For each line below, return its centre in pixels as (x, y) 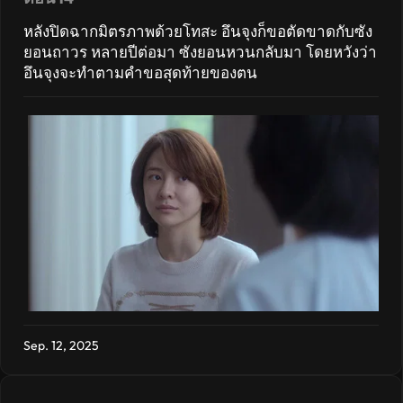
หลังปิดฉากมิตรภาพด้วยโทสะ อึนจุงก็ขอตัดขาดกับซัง (198, 31)
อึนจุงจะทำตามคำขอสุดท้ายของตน (140, 72)
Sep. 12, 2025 (61, 346)
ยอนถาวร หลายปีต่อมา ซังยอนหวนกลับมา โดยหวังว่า (200, 52)
